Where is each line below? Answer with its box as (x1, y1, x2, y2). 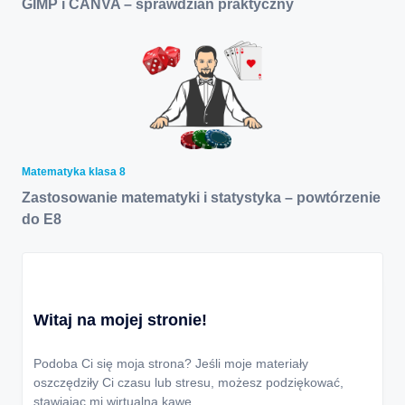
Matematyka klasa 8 (22, 165, 126, 178)
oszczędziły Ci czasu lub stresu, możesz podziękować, (33, 374, 344, 390)
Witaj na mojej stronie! (33, 310, 207, 329)
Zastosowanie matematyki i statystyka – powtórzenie (22, 189, 381, 205)
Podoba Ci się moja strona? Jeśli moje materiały (33, 355, 308, 371)
